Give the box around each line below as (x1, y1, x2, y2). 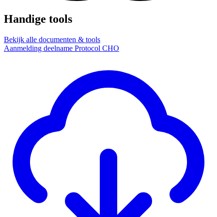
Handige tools (4, 13, 72, 26)
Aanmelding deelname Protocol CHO (4, 44, 119, 53)
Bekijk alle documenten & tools (4, 35, 100, 44)
